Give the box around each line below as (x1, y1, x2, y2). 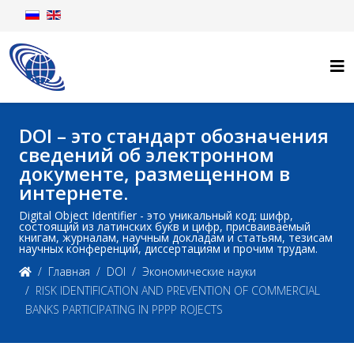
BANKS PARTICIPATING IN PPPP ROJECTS (25, 302, 223, 317)
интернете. (19, 179, 128, 205)
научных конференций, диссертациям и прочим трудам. (19, 241, 318, 256)
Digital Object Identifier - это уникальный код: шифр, (19, 208, 293, 223)
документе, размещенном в (19, 160, 290, 186)
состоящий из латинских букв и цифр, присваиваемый (19, 219, 311, 234)
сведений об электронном (19, 141, 274, 168)
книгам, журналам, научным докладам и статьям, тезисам (19, 230, 333, 245)
